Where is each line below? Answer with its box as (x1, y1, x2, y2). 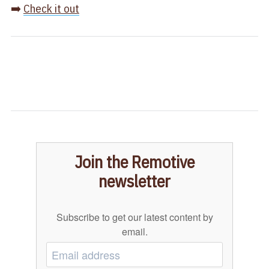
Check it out (23, 1, 79, 16)
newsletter (98, 170, 171, 193)
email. (121, 225, 148, 239)
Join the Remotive (74, 151, 195, 174)
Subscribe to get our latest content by (56, 210, 213, 225)
